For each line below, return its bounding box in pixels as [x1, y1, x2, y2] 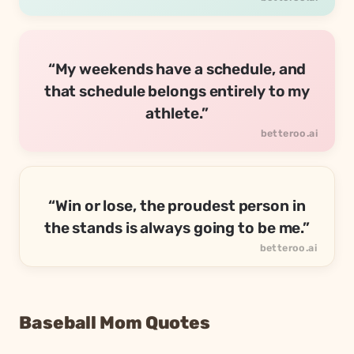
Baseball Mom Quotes [19, 312, 211, 334]
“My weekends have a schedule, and [47, 60, 307, 79]
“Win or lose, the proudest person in [48, 197, 306, 216]
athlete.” [145, 104, 209, 123]
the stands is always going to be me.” [43, 219, 311, 238]
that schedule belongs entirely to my [43, 82, 311, 101]
